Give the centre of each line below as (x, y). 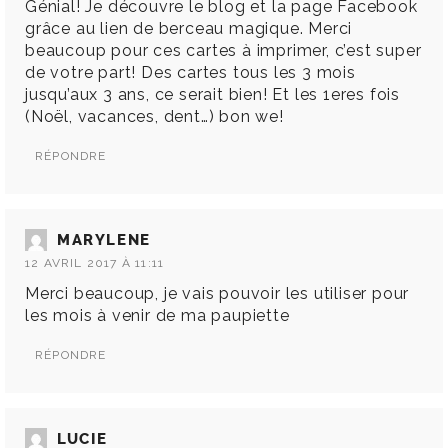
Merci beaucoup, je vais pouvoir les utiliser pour (217, 294)
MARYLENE (104, 240)
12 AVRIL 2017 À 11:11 (95, 263)
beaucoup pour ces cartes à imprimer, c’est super (223, 51)
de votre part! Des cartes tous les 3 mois (190, 73)
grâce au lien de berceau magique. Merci (189, 29)
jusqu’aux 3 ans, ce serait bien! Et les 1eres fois (212, 95)
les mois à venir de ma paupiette (157, 316)
